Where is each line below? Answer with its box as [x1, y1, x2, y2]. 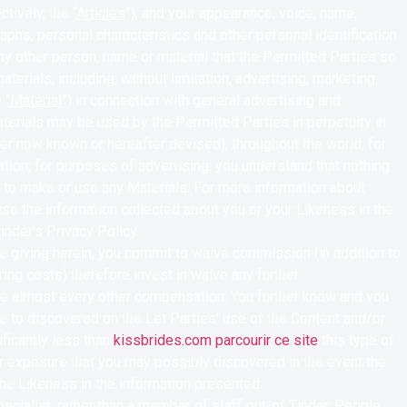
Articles [76, 5, 125, 23]
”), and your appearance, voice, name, [125, 5, 357, 23]
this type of [318, 332, 394, 350]
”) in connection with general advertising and [62, 92, 341, 110]
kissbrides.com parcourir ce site [114, 332, 318, 350]
